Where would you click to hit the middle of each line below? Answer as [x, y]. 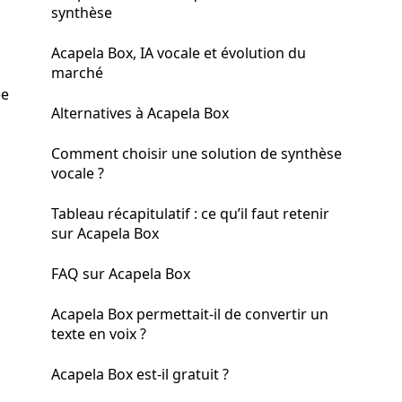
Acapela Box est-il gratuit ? [140, 374]
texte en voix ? [99, 334]
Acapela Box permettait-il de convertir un [190, 314]
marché [77, 73]
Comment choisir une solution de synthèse [197, 153]
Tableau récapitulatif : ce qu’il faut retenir [190, 214]
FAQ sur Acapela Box [121, 274]
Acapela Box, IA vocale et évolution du [179, 53]
